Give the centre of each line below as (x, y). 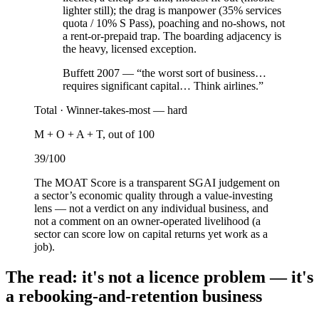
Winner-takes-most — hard (127, 110)
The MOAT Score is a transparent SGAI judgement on (157, 182)
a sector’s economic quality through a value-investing (153, 195)
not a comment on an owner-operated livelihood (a (147, 221)
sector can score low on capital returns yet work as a (151, 234)
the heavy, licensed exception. (130, 48)
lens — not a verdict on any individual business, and (151, 208)
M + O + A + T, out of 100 (94, 134)
